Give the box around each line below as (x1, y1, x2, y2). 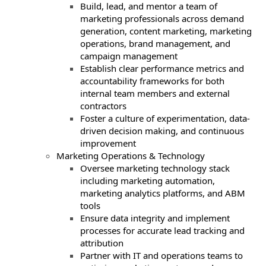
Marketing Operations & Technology (56, 150, 207, 161)
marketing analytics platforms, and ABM (80, 187, 245, 199)
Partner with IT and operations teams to (80, 249, 243, 261)
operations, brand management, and (80, 37, 230, 49)
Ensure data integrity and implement (80, 212, 230, 224)
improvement (80, 137, 138, 149)
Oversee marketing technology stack (80, 162, 230, 174)
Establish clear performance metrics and (80, 62, 244, 74)
